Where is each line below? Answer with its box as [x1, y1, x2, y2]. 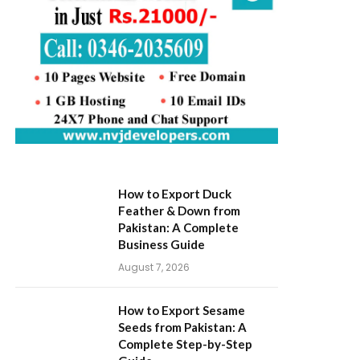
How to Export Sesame [118, 302, 245, 317]
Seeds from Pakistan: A [118, 319, 247, 334]
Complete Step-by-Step [118, 336, 252, 351]
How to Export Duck [118, 186, 231, 201]
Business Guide [118, 236, 205, 252]
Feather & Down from [118, 202, 240, 218]
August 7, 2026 [118, 260, 190, 274]
